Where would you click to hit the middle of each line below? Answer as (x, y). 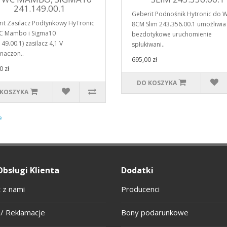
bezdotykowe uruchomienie (172, 34)
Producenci (140, 189)
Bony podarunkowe (155, 212)
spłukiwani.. (148, 44)
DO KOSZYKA (157, 83)
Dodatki (137, 170)
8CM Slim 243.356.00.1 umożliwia (179, 24)
